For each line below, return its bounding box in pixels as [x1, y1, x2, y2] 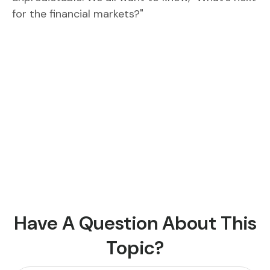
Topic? [106, 236, 164, 260]
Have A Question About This [13, 211, 257, 236]
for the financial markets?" [12, 7, 143, 21]
